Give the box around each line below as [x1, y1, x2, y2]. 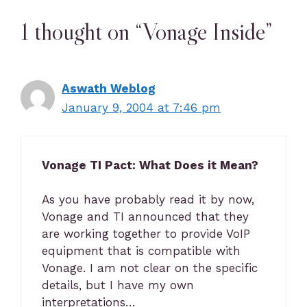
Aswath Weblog [62, 82, 156, 95]
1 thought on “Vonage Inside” [21, 16, 272, 46]
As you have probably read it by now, [42, 193, 254, 206]
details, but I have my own [42, 278, 194, 292]
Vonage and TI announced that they [42, 210, 249, 223]
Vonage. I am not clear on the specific [42, 261, 258, 275]
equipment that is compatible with [42, 244, 241, 258]
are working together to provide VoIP [42, 227, 250, 241]
